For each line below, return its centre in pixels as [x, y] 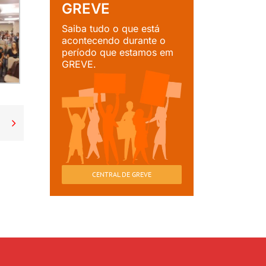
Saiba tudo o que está [110, 29]
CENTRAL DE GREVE [122, 174]
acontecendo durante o [113, 41]
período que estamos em [117, 53]
